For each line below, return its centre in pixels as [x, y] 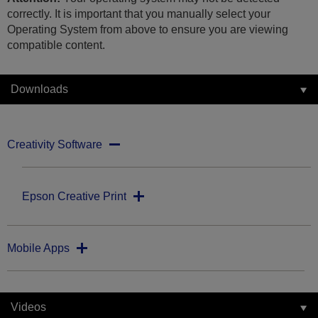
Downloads [39, 89]
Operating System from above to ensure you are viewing [148, 30]
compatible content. [56, 45]
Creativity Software [55, 145]
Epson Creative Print [74, 197]
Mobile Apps [38, 248]
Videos [28, 307]
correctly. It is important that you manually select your [139, 14]
